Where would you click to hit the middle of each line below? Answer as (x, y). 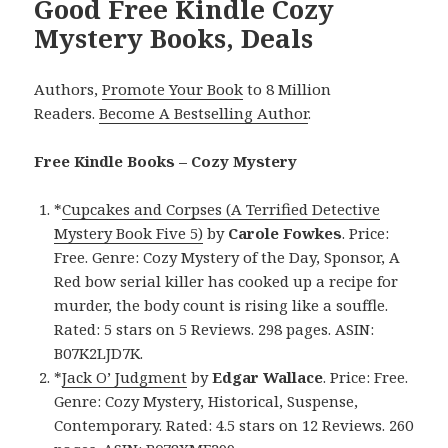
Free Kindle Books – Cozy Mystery (166, 160)
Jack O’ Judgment (125, 376)
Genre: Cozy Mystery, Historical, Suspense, (206, 400)
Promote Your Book (173, 88)
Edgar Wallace (268, 376)
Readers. (67, 112)
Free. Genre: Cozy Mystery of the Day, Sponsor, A (227, 256)
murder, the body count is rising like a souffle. (221, 304)
